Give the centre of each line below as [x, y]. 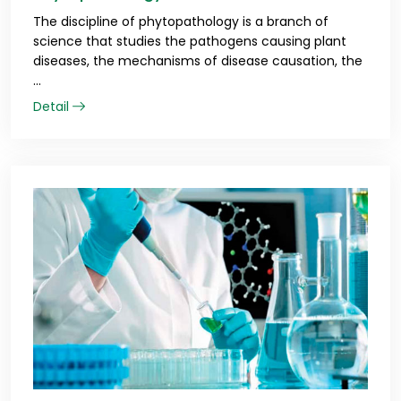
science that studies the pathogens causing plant [190, 42]
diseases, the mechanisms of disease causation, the [198, 61]
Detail [53, 107]
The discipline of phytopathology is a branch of [181, 22]
